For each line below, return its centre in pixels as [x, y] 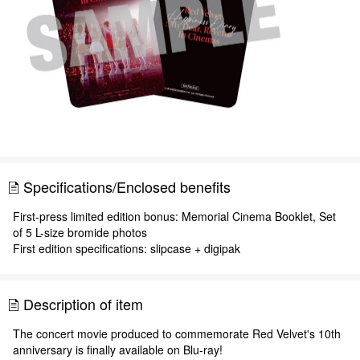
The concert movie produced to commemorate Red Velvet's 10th [177, 334]
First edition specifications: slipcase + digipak [127, 249]
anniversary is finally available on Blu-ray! [118, 350]
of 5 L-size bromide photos [80, 233]
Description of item [83, 304]
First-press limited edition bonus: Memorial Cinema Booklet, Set [174, 217]
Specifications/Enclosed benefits [127, 187]
